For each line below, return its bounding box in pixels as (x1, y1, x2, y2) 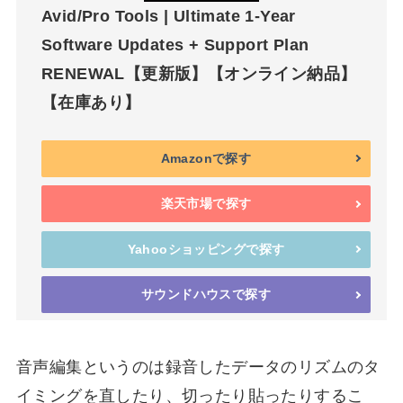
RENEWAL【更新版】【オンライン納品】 (40, 65, 357, 84)
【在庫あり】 (40, 94, 141, 112)
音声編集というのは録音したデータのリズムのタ (15, 357, 381, 376)
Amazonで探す (160, 150, 252, 166)
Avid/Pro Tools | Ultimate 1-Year (40, 7, 296, 26)
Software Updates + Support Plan (40, 36, 309, 55)
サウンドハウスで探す (140, 287, 272, 302)
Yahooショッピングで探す (127, 241, 285, 256)
